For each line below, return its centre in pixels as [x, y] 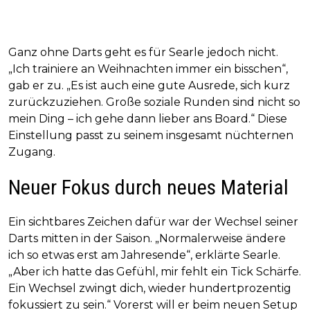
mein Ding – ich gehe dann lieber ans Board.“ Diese [148, 119]
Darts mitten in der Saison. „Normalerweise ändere [147, 239]
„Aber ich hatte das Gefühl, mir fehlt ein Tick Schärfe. [155, 272]
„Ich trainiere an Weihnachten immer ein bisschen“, [148, 69]
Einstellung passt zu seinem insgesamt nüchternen [151, 136]
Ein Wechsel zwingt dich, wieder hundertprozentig [150, 289]
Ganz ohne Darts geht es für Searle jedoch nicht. [143, 53]
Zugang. [32, 152]
